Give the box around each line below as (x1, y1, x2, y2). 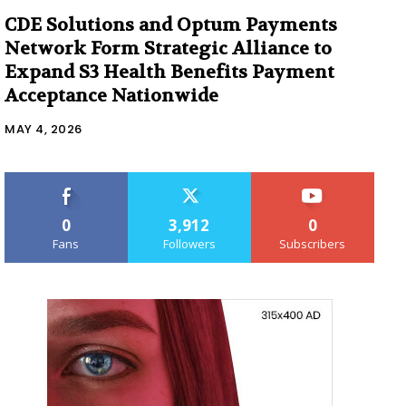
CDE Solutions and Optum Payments (5, 13, 337, 36)
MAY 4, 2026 (5, 120, 82, 138)
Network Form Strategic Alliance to (5, 36, 332, 60)
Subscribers (279, 235, 346, 252)
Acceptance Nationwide (5, 83, 218, 107)
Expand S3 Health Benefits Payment (5, 60, 334, 83)
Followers (162, 235, 216, 252)
